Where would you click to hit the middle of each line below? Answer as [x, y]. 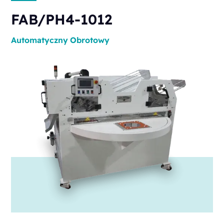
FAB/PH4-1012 [62, 19]
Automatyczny [40, 40]
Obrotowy [90, 40]
